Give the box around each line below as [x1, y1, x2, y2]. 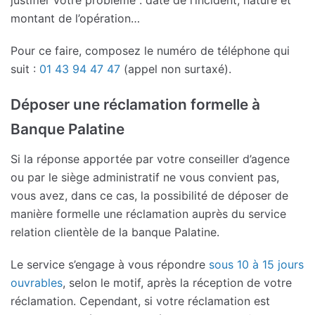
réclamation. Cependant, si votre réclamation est [11, 294, 270, 309]
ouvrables [11, 276, 63, 290]
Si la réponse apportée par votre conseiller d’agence [11, 152, 290, 167]
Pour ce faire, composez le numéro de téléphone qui [11, 43, 290, 58]
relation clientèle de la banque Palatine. [11, 225, 219, 240]
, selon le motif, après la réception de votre [63, 276, 292, 290]
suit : [11, 61, 36, 76]
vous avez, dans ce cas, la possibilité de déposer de [11, 188, 288, 203]
